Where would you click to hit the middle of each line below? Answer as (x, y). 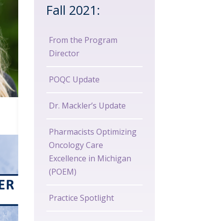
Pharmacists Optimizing (92, 132)
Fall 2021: (73, 10)
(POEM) (62, 172)
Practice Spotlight (81, 198)
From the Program (83, 40)
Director (64, 54)
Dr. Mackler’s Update (87, 106)
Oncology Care (76, 145)
